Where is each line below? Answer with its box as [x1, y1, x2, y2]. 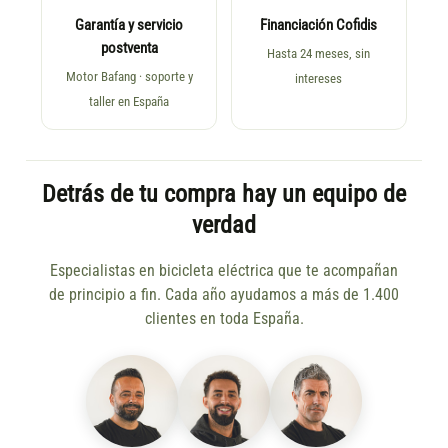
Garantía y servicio [75, 16, 184, 34]
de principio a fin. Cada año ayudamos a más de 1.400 [49, 285, 399, 304]
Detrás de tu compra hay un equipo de [42, 179, 406, 208]
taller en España [89, 93, 170, 109]
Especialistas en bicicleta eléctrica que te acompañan [50, 261, 398, 280]
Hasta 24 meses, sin [267, 45, 371, 61]
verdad [192, 210, 256, 239]
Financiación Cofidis [260, 16, 378, 34]
